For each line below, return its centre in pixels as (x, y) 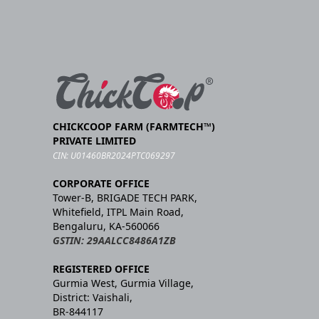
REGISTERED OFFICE (101, 268)
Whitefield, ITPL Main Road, (118, 211)
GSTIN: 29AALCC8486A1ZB (114, 240)
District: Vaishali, (93, 297)
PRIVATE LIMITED (94, 140)
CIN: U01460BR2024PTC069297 (114, 155)
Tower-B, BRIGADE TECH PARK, (125, 197)
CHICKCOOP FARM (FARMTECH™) (134, 126)
